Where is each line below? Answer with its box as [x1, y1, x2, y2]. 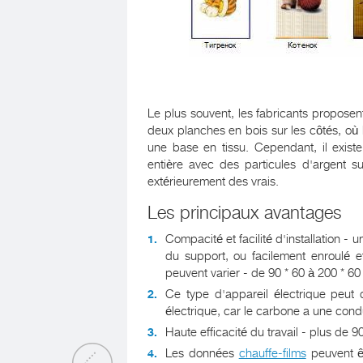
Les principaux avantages [147, 203, 342, 223]
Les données [165, 346, 239, 361]
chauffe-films [238, 346, 306, 361]
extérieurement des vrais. [147, 174, 279, 189]
